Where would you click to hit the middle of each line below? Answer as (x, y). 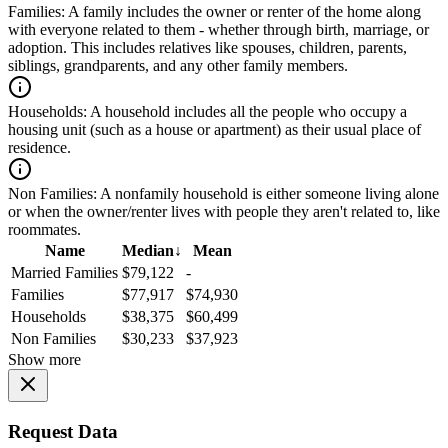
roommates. (44, 230)
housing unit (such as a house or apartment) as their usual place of (214, 130)
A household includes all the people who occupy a (247, 112)
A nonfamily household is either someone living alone (268, 194)
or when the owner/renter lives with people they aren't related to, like (224, 212)
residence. (39, 148)
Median (148, 251)
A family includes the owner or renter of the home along (243, 12)
